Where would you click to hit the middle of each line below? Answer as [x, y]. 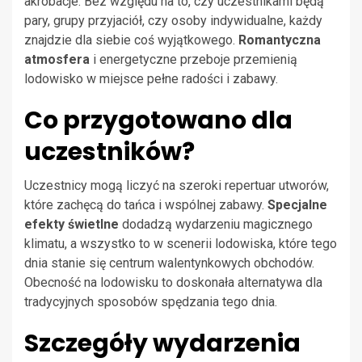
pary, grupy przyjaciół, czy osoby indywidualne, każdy [173, 20]
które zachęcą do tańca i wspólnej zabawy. [146, 204]
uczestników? [109, 152]
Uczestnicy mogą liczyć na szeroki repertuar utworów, [177, 185]
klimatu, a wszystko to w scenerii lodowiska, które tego [181, 243]
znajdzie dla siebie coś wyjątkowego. [131, 40]
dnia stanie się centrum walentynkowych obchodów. [169, 263]
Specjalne [297, 204]
